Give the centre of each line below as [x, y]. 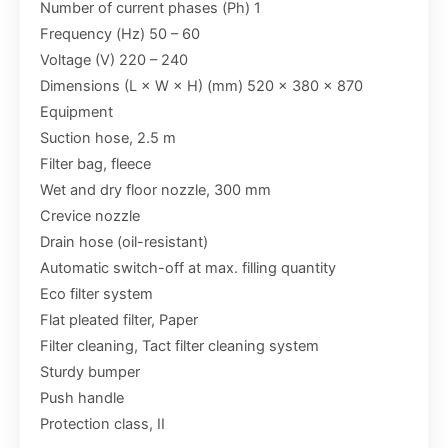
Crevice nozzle [90, 216]
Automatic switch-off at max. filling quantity [188, 268]
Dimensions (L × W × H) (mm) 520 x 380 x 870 [201, 86]
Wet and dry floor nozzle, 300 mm [155, 190]
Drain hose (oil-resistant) [124, 242]
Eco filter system [96, 294]
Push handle [82, 398]
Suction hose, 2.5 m [108, 138]
